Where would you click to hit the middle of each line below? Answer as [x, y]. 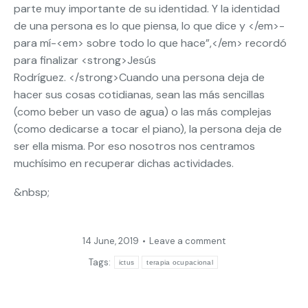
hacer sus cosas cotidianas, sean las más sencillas [139, 95]
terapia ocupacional [180, 262]
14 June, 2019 [111, 241]
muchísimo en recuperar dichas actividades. [124, 163]
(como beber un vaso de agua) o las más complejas [143, 112]
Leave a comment [187, 241]
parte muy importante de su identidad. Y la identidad [147, 9]
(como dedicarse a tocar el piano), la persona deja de [148, 129]
